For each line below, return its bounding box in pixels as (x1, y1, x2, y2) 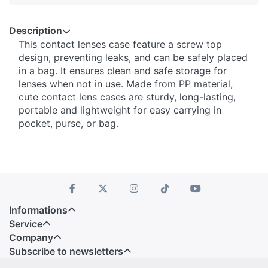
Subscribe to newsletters (9, 245, 123, 258)
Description (9, 25, 62, 37)
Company (9, 232, 53, 244)
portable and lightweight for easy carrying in (19, 104, 221, 117)
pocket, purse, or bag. (19, 117, 118, 130)
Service (9, 218, 42, 230)
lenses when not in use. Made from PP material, (19, 78, 233, 90)
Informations (9, 204, 68, 217)
